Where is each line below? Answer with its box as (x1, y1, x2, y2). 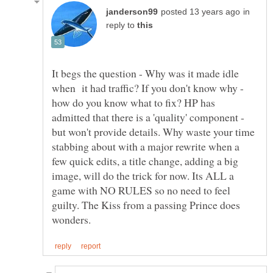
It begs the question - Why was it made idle (52, 65, 239, 80)
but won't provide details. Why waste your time (52, 124, 255, 139)
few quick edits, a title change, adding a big (52, 153, 238, 168)
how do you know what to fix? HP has (52, 94, 215, 110)
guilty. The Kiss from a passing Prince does (52, 197, 240, 212)
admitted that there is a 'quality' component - (52, 109, 244, 124)
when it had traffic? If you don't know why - (52, 80, 244, 95)
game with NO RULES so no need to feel (52, 182, 230, 197)
